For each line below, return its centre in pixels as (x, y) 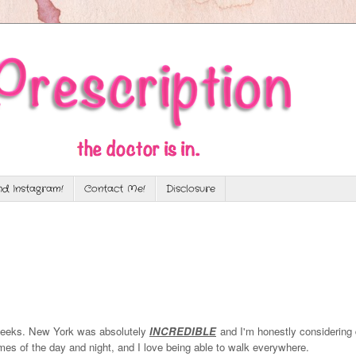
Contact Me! (115, 189)
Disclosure (191, 189)
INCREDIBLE (183, 331)
